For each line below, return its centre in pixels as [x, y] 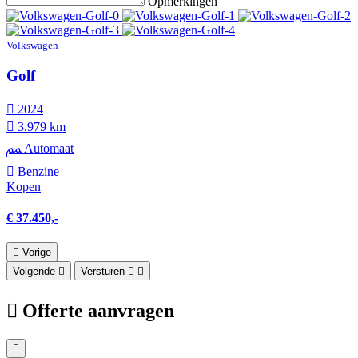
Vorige [37, 253]
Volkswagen [32, 46]
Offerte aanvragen [98, 310]
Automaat [47, 148]
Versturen [103, 272]
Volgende [34, 272]
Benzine [37, 171]
